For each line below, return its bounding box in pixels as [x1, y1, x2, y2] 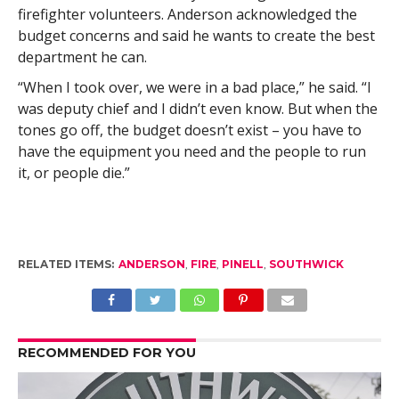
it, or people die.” [17, 163, 130, 183]
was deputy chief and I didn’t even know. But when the [17, 99, 378, 119]
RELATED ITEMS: [17, 257, 114, 272]
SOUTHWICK [268, 257, 344, 272]
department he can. [17, 47, 147, 68]
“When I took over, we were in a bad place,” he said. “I [17, 77, 371, 98]
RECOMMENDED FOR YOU [17, 345, 196, 362]
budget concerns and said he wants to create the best [17, 26, 375, 46]
